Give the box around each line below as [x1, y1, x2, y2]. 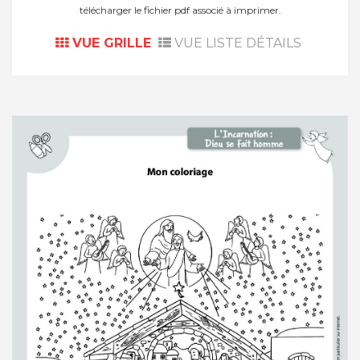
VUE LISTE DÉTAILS [170, 35, 301, 51]
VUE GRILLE [67, 35, 151, 51]
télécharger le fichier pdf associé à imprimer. [79, 3, 281, 16]
